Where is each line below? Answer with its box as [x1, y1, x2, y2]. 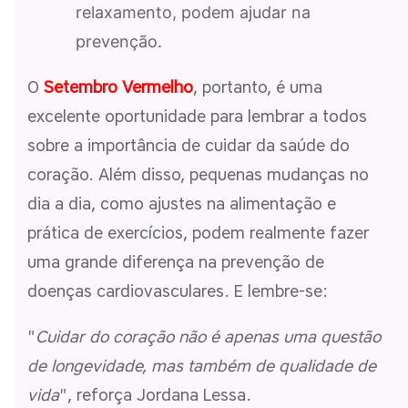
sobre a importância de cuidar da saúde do [27, 135, 350, 156]
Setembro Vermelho [44, 76, 193, 97]
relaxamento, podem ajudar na [76, 2, 311, 22]
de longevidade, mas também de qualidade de [27, 355, 376, 376]
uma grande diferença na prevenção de [27, 251, 324, 272]
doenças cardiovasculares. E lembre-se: [27, 280, 328, 301]
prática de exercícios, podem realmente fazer [27, 222, 369, 243]
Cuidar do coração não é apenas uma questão [36, 326, 381, 347]
